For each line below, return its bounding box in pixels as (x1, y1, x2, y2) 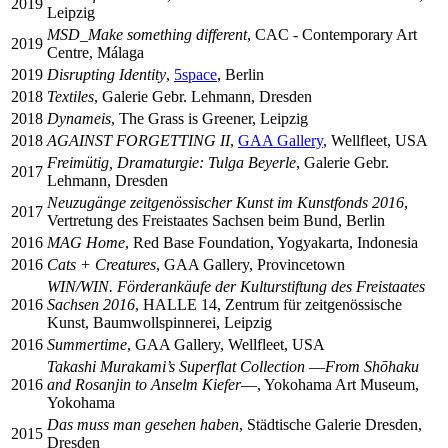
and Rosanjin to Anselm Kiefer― (47, 375, 257, 393)
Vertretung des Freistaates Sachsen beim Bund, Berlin (47, 211, 385, 229)
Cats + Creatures (47, 255, 156, 273)
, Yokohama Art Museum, (257, 375, 419, 393)
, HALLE (135, 295, 201, 313)
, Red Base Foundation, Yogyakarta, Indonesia (125, 233, 418, 251)
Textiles (47, 87, 94, 105)
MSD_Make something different (47, 25, 247, 43)
